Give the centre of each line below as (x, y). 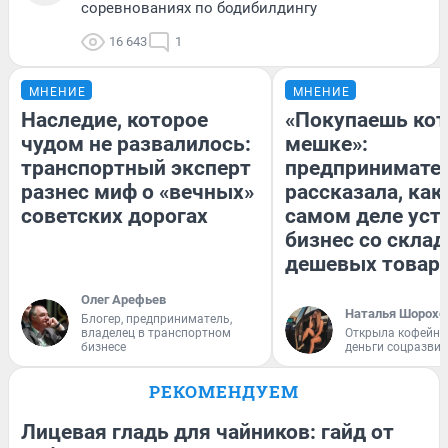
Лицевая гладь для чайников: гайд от (207, 431)
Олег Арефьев (123, 299)
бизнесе (103, 346)
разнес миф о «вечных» (137, 191)
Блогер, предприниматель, (156, 318)
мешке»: (326, 143)
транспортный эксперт (136, 167)
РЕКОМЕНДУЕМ (224, 391)
